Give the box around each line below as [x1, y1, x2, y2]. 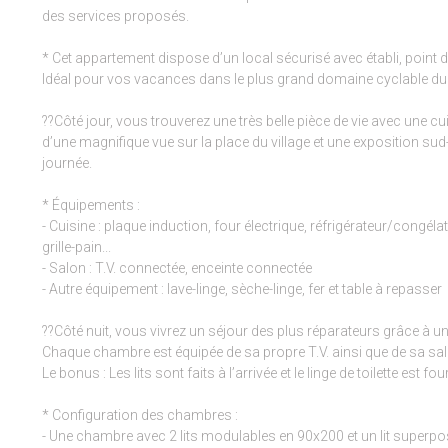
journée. [42, 155, 92, 172]
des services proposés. [42, 8, 189, 25]
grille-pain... [42, 239, 111, 256]
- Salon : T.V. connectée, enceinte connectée [42, 260, 312, 277]
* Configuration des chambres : [42, 407, 238, 424]
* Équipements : [42, 197, 140, 214]
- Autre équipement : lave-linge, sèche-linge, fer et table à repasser [42, 281, 442, 298]
